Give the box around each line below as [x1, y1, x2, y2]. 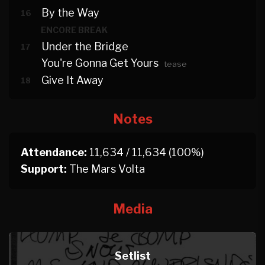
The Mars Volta [67, 163, 145, 175]
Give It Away [41, 74, 104, 86]
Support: [21, 163, 67, 175]
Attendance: [21, 146, 87, 159]
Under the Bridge [41, 40, 128, 53]
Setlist [114, 249, 151, 262]
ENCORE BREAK [41, 25, 108, 35]
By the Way [41, 7, 99, 19]
